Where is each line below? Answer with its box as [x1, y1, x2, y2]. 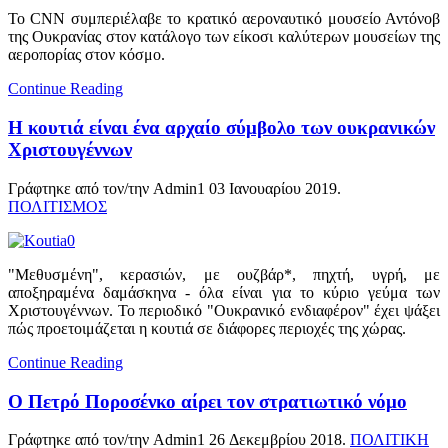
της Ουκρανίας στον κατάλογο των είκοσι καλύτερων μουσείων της [8, 28, 440, 46]
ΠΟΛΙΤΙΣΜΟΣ [8, 197, 107, 215]
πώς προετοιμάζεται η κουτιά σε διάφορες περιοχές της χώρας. [8, 319, 406, 337]
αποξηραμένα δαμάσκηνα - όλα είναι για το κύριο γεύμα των [8, 283, 440, 301]
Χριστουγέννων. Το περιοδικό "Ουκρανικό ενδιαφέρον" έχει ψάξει [8, 301, 440, 319]
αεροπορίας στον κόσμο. [8, 46, 165, 64]
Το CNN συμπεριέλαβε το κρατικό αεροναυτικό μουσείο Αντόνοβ [8, 10, 440, 28]
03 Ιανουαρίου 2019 [209, 179, 337, 197]
